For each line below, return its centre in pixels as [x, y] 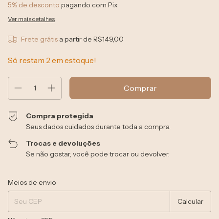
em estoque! [73, 60]
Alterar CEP [195, 179]
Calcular [190, 201]
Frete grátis [39, 39]
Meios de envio [32, 182]
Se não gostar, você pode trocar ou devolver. [98, 154]
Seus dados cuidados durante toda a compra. [99, 126]
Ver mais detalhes [31, 19]
